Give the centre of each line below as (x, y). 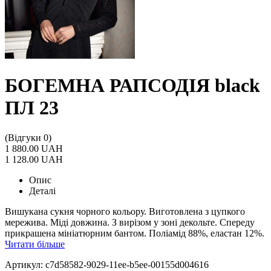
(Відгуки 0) (28, 137)
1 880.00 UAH (34, 148)
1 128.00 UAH (34, 159)
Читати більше (35, 244)
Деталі (42, 191)
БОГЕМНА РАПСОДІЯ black (132, 86)
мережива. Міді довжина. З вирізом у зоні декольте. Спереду (130, 222)
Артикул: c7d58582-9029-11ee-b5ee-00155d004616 (107, 264)
